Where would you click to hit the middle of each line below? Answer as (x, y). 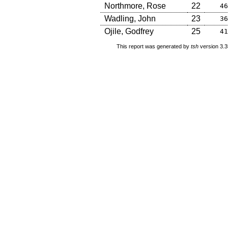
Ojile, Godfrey (129, 31)
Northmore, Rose (135, 6)
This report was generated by (154, 47)
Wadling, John (130, 18)
